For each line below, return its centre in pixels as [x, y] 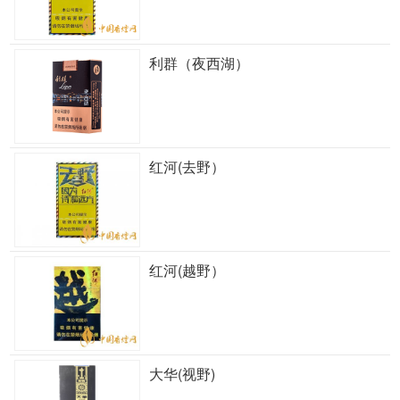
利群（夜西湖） [199, 63]
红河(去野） [187, 166]
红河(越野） [187, 270]
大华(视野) [182, 373]
